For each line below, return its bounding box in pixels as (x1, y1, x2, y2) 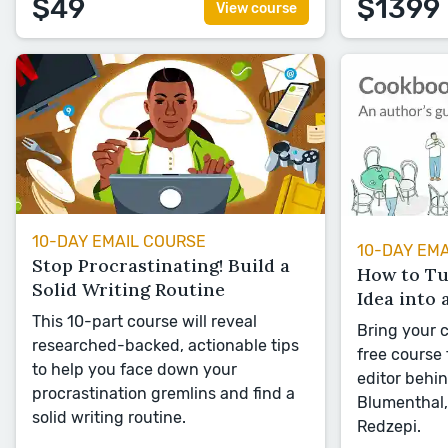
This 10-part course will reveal (32, 311, 257, 331)
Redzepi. (357, 417, 422, 437)
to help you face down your (32, 359, 237, 379)
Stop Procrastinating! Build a (32, 253, 290, 277)
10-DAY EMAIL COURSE (32, 231, 206, 251)
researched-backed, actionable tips (32, 335, 299, 355)
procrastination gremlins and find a (32, 383, 295, 403)
